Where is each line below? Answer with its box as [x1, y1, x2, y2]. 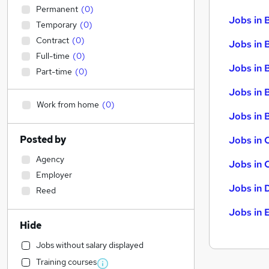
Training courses [36, 256, 97, 267]
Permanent [36, 4, 78, 14]
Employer [36, 169, 72, 180]
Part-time [36, 66, 72, 77]
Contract [36, 35, 69, 46]
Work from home [37, 99, 99, 110]
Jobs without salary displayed [36, 240, 144, 250]
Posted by [20, 133, 66, 146]
